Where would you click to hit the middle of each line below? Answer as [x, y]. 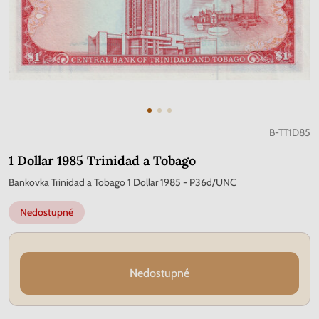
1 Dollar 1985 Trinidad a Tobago [102, 161]
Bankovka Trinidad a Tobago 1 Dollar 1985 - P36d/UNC [122, 182]
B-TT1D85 [290, 132]
